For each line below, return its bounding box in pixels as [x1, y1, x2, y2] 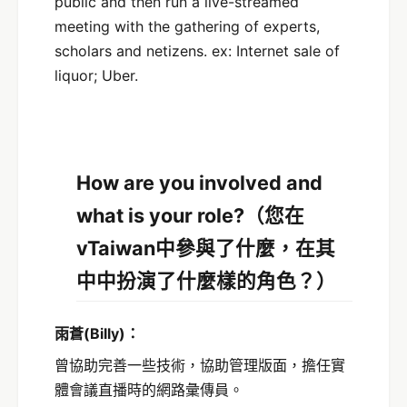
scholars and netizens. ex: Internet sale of [55, 41, 340, 60]
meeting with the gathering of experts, [55, 16, 320, 35]
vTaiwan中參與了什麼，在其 [76, 235, 335, 260]
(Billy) [84, 323, 125, 342]
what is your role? [76, 203, 244, 227]
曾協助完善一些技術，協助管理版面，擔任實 [55, 355, 345, 374]
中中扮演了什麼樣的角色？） [76, 268, 336, 293]
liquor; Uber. [55, 65, 138, 84]
